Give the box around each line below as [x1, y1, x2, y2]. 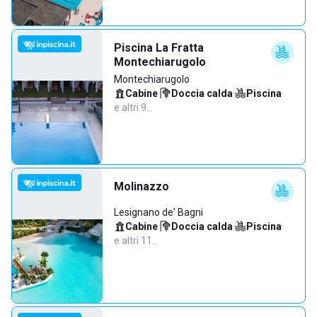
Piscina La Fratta [114, 41, 204, 54]
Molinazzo [114, 180, 169, 193]
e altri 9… [114, 102, 153, 113]
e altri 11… [114, 235, 158, 246]
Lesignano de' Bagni [114, 207, 203, 218]
